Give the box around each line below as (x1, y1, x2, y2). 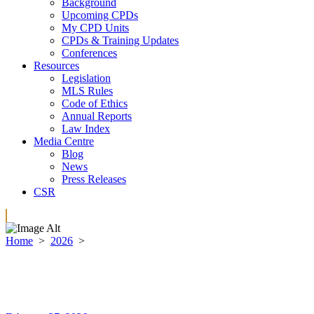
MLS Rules (62, 84, 113, 97)
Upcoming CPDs (62, 8, 138, 21)
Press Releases (62, 172, 126, 185)
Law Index (62, 122, 110, 135)
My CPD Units (62, 21, 129, 34)
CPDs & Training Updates (62, 34, 179, 46)
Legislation (62, 71, 111, 84)
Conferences (62, 46, 117, 59)
